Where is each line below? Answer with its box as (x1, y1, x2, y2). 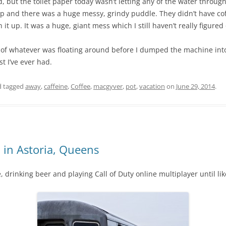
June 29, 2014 (176, 82, 215, 91)
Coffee (71, 82, 90, 91)
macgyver (93, 82, 123, 91)
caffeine (44, 82, 68, 91)
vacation (139, 82, 165, 91)
